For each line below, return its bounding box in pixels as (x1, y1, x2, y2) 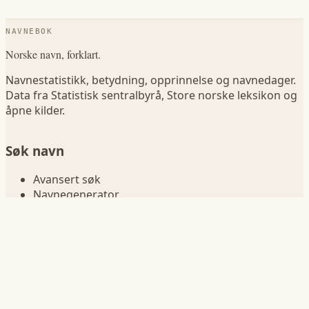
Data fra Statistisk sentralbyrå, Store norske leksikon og (6, 87, 297, 103)
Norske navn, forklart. (6, 46, 101, 61)
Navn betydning (33, 202, 116, 218)
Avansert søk (33, 172, 101, 188)
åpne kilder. (6, 102, 65, 118)
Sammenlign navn (33, 217, 127, 233)
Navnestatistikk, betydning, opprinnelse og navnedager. (6, 72, 296, 88)
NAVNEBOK (6, 26, 53, 36)
